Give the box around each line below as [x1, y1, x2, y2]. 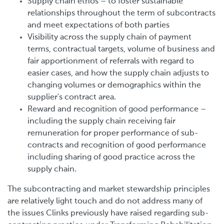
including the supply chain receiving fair [27, 117, 175, 125]
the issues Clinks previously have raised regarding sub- [7, 209, 209, 217]
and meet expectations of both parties [27, 21, 169, 29]
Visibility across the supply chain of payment [27, 33, 191, 41]
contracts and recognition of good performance [27, 141, 206, 149]
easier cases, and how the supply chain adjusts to [27, 69, 209, 77]
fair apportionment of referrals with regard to [27, 57, 194, 65]
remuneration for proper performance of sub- [27, 129, 198, 137]
